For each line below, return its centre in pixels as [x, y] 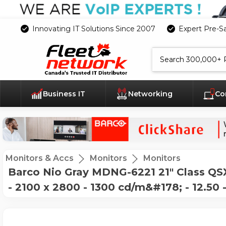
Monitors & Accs [40, 158]
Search [162, 51]
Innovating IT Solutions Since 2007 [94, 29]
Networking [151, 94]
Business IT [65, 94]
